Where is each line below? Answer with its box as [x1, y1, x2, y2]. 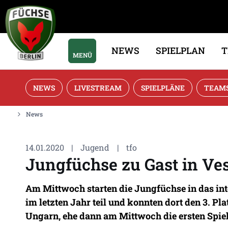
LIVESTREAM [74, 82, 122, 93]
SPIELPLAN [156, 45, 206, 57]
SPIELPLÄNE [140, 82, 185, 93]
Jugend [80, 141, 110, 153]
